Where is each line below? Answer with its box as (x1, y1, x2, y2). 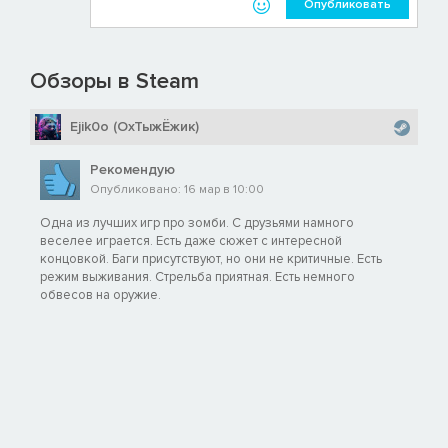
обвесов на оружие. (40, 287, 161, 304)
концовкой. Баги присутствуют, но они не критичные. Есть (40, 251, 382, 268)
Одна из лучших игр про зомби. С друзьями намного (40, 215, 354, 232)
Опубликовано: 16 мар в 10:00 (90, 182, 264, 198)
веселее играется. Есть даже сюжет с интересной (40, 233, 342, 250)
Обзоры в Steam (30, 68, 199, 96)
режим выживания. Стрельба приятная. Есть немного (40, 269, 355, 286)
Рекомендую (90, 161, 175, 179)
